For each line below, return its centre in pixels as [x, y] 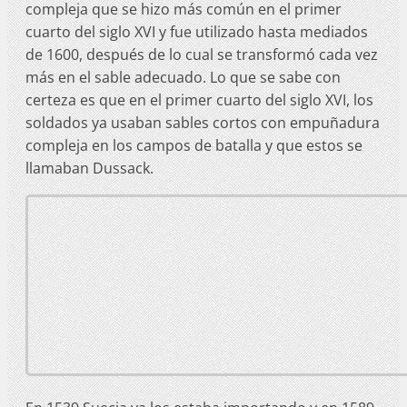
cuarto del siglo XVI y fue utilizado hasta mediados [197, 31]
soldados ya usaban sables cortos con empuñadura [203, 122]
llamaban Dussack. [89, 168]
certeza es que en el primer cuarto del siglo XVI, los [199, 99]
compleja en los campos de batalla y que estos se [194, 145]
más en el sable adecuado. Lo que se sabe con [183, 77]
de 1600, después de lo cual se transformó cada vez [202, 54]
